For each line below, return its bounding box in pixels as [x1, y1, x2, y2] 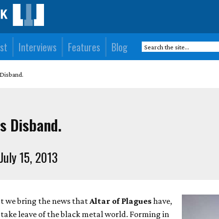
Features [68, 39, 101, 54]
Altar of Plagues [88, 196, 152, 206]
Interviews [19, 39, 57, 54]
